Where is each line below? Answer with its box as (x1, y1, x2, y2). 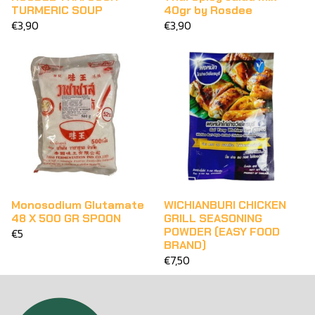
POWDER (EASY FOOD (164, 224, 280, 239)
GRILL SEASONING (164, 211, 262, 226)
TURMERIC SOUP (11, 3, 103, 18)
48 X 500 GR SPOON (11, 211, 121, 226)
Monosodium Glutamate (11, 198, 144, 212)
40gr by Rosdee (164, 3, 252, 18)
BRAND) (164, 238, 206, 252)
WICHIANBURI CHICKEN (164, 198, 286, 212)
